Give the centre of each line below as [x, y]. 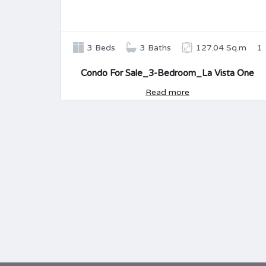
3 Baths [155, 48]
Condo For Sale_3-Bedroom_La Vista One [167, 73]
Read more [167, 92]
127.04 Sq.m [221, 48]
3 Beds [101, 48]
